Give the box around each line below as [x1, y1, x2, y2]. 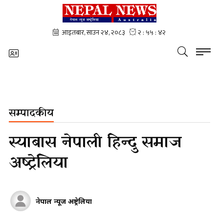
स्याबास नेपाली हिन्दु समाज [9, 131, 182, 154]
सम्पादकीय [9, 106, 54, 121]
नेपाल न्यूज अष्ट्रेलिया [36, 196, 92, 206]
